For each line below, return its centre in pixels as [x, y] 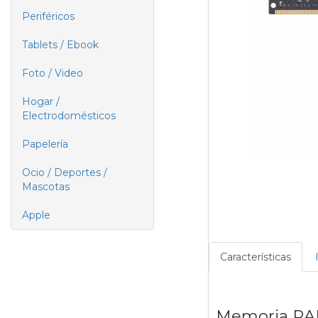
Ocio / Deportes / [65, 172]
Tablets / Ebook [60, 45]
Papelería [45, 144]
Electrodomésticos [69, 116]
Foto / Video [53, 73]
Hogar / [41, 102]
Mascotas [46, 187]
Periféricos [48, 16]
